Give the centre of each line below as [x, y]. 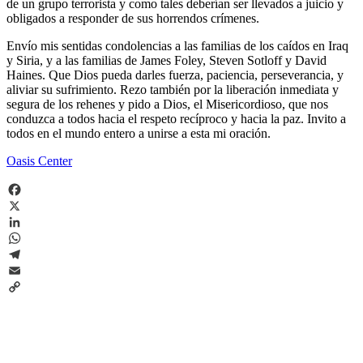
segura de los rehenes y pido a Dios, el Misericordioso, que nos [167, 104]
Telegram [30, 270]
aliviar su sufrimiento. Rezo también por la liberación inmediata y [173, 89]
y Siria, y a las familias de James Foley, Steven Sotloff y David [167, 60]
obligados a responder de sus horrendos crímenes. [133, 18]
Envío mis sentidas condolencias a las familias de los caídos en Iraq [177, 45]
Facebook [32, 205]
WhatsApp [34, 254]
